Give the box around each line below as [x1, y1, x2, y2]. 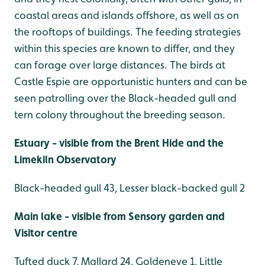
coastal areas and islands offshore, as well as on [14, 9, 239, 22]
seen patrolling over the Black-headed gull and [14, 92, 237, 105]
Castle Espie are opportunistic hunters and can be [14, 75, 247, 88]
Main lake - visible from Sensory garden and [14, 210, 225, 223]
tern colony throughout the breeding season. [14, 108, 225, 121]
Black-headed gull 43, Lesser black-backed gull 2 [14, 182, 245, 195]
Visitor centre [14, 227, 77, 240]
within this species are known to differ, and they [14, 42, 235, 55]
